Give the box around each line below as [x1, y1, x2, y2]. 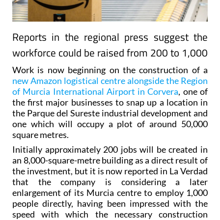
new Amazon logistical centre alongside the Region [12, 75, 208, 86]
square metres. [12, 129, 69, 140]
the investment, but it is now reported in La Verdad [12, 165, 208, 177]
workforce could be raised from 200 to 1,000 [12, 45, 208, 61]
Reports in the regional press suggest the [12, 29, 208, 45]
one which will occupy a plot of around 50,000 [12, 118, 208, 130]
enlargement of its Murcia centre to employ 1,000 [12, 187, 208, 198]
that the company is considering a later [12, 176, 208, 188]
